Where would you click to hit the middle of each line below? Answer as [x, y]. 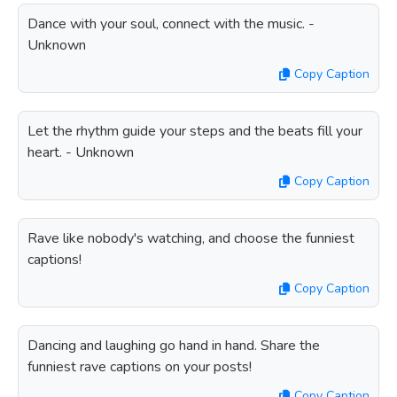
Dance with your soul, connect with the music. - [171, 24]
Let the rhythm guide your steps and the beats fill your [195, 131]
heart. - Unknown [81, 152]
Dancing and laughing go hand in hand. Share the [174, 346]
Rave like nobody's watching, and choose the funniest [191, 238]
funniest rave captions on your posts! [140, 367]
